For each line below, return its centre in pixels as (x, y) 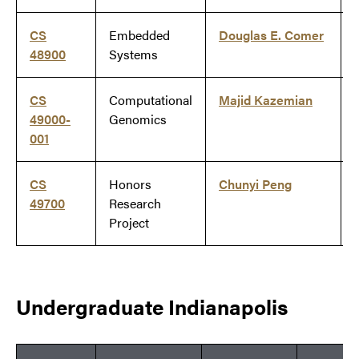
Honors (130, 184)
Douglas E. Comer (271, 35)
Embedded (139, 35)
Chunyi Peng (255, 184)
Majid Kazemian (266, 100)
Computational (151, 100)
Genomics (138, 119)
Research (135, 204)
